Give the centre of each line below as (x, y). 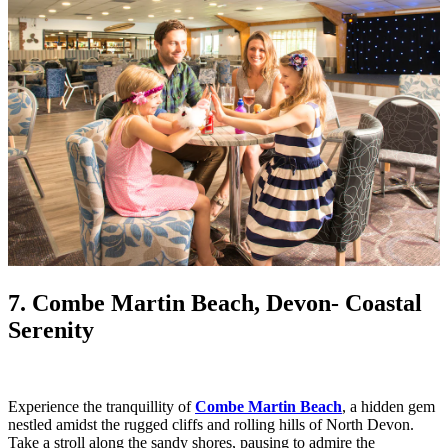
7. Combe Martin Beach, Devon (169, 303)
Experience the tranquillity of (101, 407)
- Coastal (376, 303)
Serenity (51, 330)
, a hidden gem (388, 407)
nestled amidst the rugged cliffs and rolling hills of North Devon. (211, 425)
